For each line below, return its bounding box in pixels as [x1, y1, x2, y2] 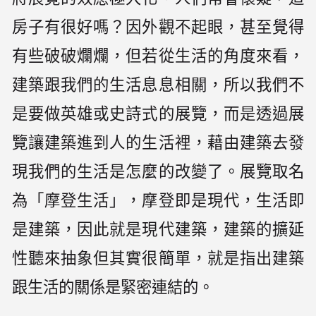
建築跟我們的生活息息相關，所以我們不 [12, 75, 304, 94]
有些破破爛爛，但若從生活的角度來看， [12, 47, 304, 65]
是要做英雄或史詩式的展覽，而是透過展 [12, 104, 304, 123]
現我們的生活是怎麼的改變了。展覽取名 [12, 162, 304, 181]
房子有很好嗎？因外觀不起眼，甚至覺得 [12, 18, 304, 36]
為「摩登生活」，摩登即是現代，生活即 [12, 191, 304, 209]
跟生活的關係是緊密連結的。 [12, 278, 214, 296]
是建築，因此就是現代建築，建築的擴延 [12, 220, 304, 238]
